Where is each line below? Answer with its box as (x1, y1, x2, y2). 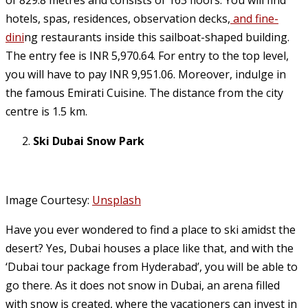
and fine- (230, 11, 278, 27)
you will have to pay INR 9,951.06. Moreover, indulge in (5, 67, 286, 82)
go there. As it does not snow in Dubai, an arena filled (5, 278, 280, 294)
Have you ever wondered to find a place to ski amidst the (5, 222, 296, 238)
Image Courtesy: (5, 192, 92, 208)
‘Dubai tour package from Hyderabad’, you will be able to (5, 259, 298, 275)
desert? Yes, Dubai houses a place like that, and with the (5, 241, 294, 256)
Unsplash (92, 192, 141, 208)
